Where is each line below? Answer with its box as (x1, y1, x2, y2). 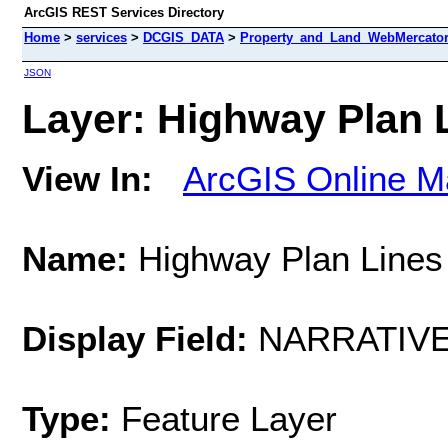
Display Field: (22, 318, 248, 358)
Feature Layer (121, 398, 337, 438)
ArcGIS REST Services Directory (24, 5, 224, 20)
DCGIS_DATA (143, 30, 224, 45)
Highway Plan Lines (128, 238, 443, 278)
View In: (22, 158, 153, 198)
